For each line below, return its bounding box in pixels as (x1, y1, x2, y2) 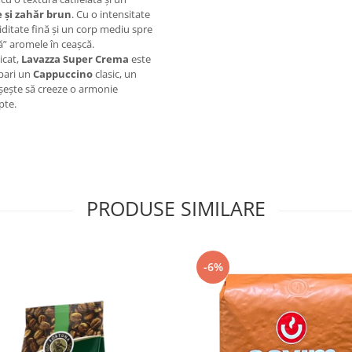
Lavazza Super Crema (21, 51, 129, 66)
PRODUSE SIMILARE (86, 194, 266, 222)
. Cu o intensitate (71, 6, 150, 21)
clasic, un (93, 66, 137, 81)
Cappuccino (33, 66, 93, 81)
